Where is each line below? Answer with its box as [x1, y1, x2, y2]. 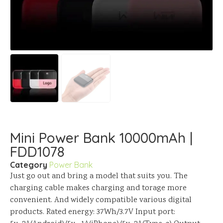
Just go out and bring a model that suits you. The [10, 170, 188, 182]
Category [10, 159, 47, 170]
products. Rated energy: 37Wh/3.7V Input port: [10, 206, 175, 218]
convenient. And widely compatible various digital [10, 194, 192, 206]
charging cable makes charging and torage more [10, 182, 187, 194]
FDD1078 [10, 142, 65, 160]
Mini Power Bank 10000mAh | [10, 128, 193, 146]
